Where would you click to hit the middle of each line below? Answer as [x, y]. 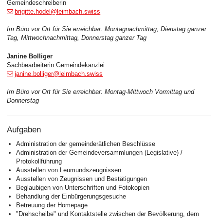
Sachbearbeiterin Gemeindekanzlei [55, 65]
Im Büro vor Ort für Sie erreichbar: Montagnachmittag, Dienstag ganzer [106, 29]
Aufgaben [24, 130]
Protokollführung [39, 161]
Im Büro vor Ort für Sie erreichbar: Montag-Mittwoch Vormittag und [100, 92]
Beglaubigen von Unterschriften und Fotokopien [83, 187]
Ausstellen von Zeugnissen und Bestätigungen [82, 179]
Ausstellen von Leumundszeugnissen [69, 170]
